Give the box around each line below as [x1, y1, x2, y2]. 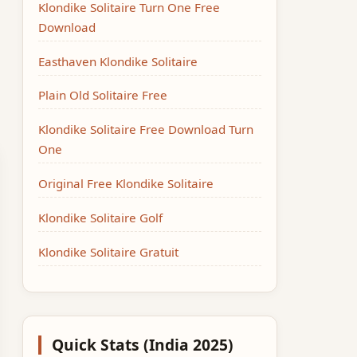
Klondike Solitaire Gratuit [38, 243, 179, 260]
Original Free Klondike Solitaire [38, 175, 214, 191]
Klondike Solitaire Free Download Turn [38, 121, 254, 138]
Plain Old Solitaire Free [38, 87, 168, 104]
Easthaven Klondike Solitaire [38, 53, 198, 69]
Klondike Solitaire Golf [38, 209, 163, 226]
